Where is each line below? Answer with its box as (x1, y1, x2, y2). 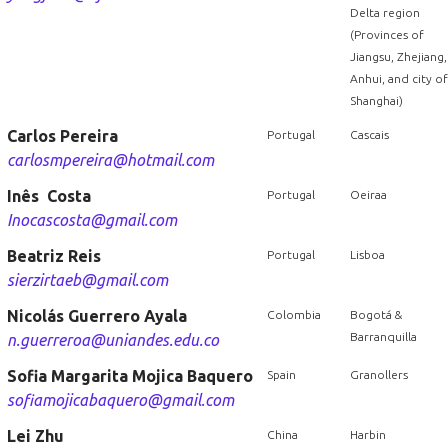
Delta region (349, 6, 420, 19)
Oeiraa (349, 188, 387, 201)
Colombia (266, 308, 321, 321)
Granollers (349, 368, 408, 381)
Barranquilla (349, 330, 417, 343)
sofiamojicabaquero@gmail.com (6, 391, 234, 409)
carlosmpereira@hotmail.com (6, 151, 214, 169)
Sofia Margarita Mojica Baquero (6, 367, 253, 385)
